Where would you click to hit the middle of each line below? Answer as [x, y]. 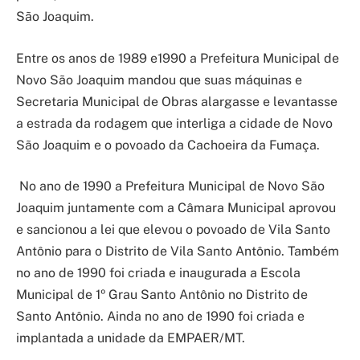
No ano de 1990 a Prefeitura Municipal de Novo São [172, 186]
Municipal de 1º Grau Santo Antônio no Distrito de [162, 295]
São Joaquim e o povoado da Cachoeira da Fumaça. [168, 145]
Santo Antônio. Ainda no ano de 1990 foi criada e [160, 317]
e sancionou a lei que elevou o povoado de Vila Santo [173, 230]
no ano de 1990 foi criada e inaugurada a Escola [158, 273]
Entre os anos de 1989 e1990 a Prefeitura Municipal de [178, 58]
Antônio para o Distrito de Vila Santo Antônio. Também [178, 252]
